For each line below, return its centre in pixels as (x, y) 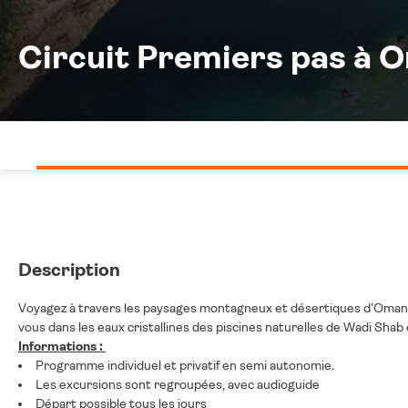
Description (69, 270)
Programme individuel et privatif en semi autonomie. (185, 365)
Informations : (62, 346)
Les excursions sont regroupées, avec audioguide (178, 384)
